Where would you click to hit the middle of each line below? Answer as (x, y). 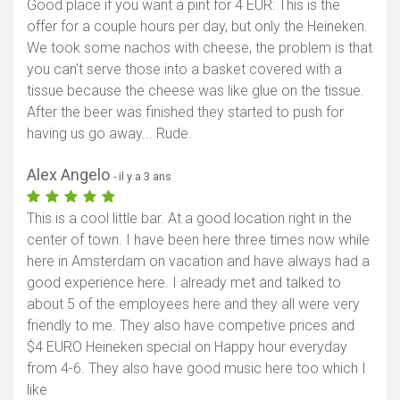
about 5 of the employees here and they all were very (193, 304)
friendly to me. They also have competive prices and (191, 325)
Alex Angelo (70, 174)
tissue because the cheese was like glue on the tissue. (196, 90)
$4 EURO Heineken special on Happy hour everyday (187, 346)
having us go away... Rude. (109, 133)
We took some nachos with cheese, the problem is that (200, 47)
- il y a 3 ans (142, 176)
